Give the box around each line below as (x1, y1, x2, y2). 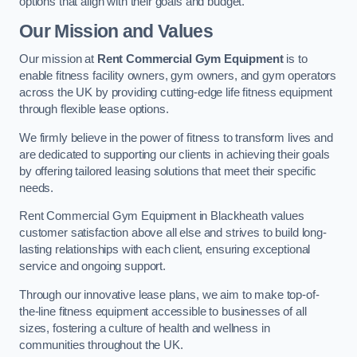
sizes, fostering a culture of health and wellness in (19, 321, 270, 335)
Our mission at (19, 53, 97, 66)
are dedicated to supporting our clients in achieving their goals (19, 147, 330, 161)
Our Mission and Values (19, 20, 213, 41)
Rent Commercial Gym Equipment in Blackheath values (19, 210, 304, 223)
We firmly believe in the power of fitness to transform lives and (19, 131, 333, 144)
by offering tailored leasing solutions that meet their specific (19, 164, 316, 178)
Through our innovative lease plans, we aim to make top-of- (19, 288, 320, 301)
